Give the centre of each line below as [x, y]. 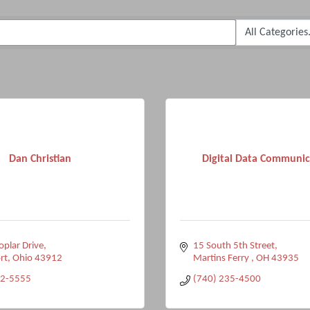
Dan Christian [40, 159]
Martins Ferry [222, 258]
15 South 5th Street [234, 246]
